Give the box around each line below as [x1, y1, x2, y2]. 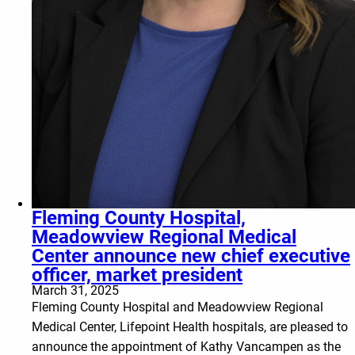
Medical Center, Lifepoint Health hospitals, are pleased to [32, 319, 348, 334]
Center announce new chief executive [32, 244, 350, 267]
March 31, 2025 [32, 282, 119, 298]
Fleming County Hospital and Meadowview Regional [32, 299, 323, 315]
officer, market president [32, 263, 242, 286]
